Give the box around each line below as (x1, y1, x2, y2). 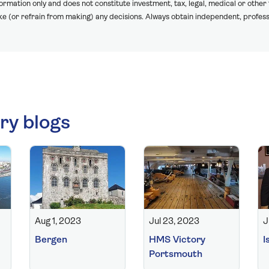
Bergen (35, 235, 67, 245)
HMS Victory (149, 235, 205, 245)
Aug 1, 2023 (35, 217, 81, 226)
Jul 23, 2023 (149, 217, 199, 226)
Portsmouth (149, 249, 202, 259)
